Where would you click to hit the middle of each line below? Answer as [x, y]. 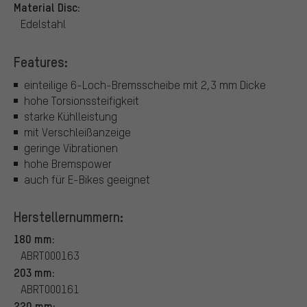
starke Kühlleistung [71, 116]
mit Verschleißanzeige [77, 132]
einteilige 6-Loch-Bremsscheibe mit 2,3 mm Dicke [145, 85]
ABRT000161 [50, 289]
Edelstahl [43, 23]
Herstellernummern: [69, 217]
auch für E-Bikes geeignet [87, 180]
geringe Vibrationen [71, 148]
